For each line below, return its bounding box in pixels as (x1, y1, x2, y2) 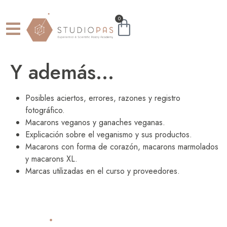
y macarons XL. (25, 153, 78, 165)
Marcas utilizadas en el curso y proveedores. (25, 165, 180, 177)
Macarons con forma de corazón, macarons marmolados (25, 141, 218, 153)
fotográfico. (25, 104, 65, 116)
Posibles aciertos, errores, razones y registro (25, 92, 180, 104)
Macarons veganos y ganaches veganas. (25, 117, 165, 128)
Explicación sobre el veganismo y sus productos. (25, 129, 192, 140)
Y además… (10, 57, 114, 87)
